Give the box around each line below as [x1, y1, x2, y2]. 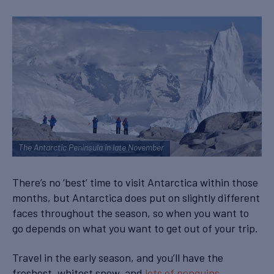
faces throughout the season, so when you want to [12, 206, 249, 220]
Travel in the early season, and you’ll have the [12, 250, 223, 264]
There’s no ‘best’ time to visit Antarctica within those [12, 176, 258, 190]
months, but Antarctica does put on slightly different [12, 191, 260, 205]
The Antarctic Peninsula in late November [18, 144, 164, 154]
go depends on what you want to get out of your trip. [12, 221, 261, 235]
